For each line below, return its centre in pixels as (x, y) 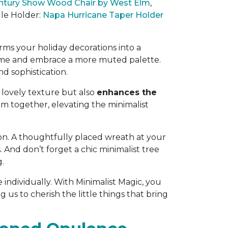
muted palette (129, 60)
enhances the (127, 92)
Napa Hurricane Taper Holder (103, 15)
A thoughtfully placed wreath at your (89, 137)
